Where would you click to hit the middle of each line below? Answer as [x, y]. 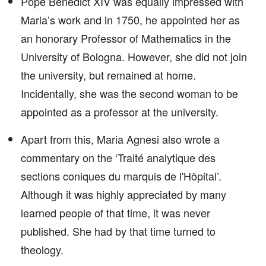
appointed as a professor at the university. [120, 112]
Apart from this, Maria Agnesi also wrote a [120, 139]
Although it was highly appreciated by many [123, 194]
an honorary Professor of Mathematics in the [126, 38]
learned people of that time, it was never [115, 213]
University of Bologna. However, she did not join [134, 56]
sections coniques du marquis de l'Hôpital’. [121, 176]
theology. [42, 249]
